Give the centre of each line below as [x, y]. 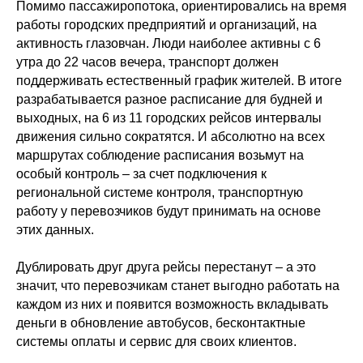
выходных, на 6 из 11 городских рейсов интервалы [169, 118]
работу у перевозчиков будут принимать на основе [169, 211]
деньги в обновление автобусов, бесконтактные [161, 323]
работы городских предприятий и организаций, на [167, 25]
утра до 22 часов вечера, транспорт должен [147, 62]
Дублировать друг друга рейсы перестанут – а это [166, 267]
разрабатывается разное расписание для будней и [169, 99]
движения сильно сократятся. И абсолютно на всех [171, 137]
